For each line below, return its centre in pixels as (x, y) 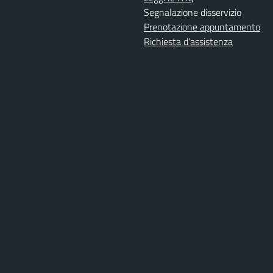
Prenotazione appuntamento (202, 27)
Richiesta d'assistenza (188, 41)
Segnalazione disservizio (193, 12)
